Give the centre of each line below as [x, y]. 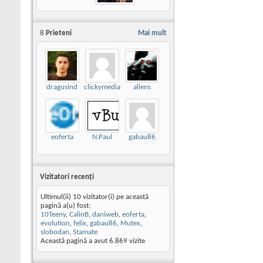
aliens [142, 87]
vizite [136, 241]
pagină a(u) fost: [65, 206]
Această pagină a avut [75, 241]
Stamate [85, 232]
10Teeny [53, 215]
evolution [55, 224]
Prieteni [58, 33]
